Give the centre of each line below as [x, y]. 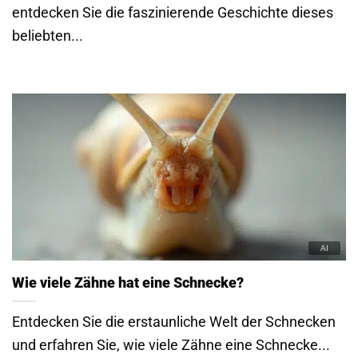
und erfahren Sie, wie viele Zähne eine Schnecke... [171, 344]
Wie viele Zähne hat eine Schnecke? [128, 283]
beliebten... [48, 36]
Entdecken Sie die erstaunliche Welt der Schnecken [174, 321]
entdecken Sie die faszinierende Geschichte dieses [173, 13]
